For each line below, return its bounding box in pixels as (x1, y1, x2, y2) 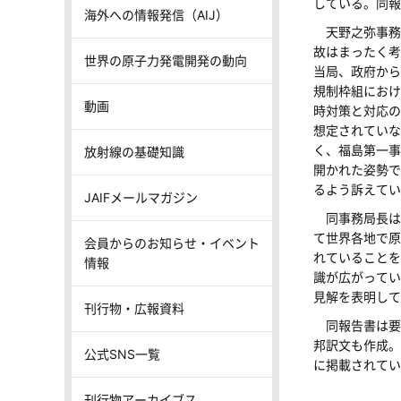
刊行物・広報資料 (84, 300, 184, 316)
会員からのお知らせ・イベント (84, 235, 260, 251)
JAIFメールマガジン (84, 189, 198, 205)
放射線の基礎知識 (84, 143, 184, 159)
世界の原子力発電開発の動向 (84, 52, 247, 68)
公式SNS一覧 (84, 346, 160, 362)
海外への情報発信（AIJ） (84, 6, 228, 22)
